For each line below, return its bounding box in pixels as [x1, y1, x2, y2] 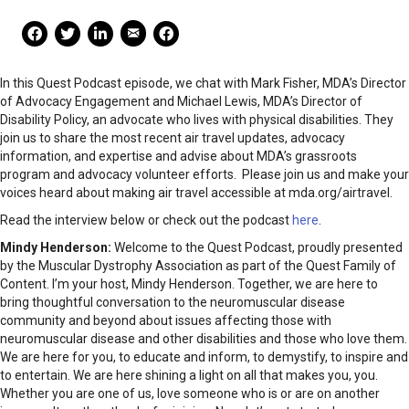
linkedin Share [87, 21, 168, 37]
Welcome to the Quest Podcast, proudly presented [114, 240, 403, 256]
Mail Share [120, 21, 181, 37]
